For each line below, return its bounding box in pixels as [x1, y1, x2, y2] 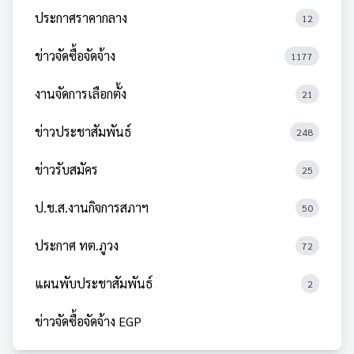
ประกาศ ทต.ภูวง [35, 237, 119, 254]
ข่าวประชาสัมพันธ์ [35, 123, 131, 140]
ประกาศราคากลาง [35, 9, 127, 26]
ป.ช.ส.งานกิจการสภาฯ [35, 199, 149, 216]
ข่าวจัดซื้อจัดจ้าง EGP [35, 313, 141, 330]
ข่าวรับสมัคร [35, 161, 98, 178]
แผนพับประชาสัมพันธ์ [35, 275, 153, 292]
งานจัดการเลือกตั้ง [35, 85, 126, 102]
